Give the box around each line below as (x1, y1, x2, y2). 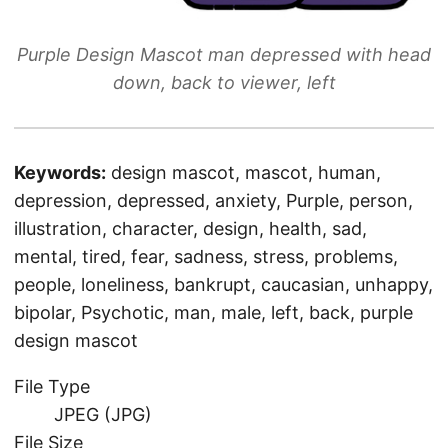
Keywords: (14, 161, 106, 183)
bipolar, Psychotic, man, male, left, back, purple (14, 301, 413, 323)
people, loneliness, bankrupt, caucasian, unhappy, (14, 273, 433, 295)
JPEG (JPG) (54, 403, 152, 425)
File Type (14, 375, 90, 397)
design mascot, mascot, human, (111, 161, 381, 183)
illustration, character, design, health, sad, (14, 217, 367, 239)
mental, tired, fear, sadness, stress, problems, (14, 245, 398, 267)
